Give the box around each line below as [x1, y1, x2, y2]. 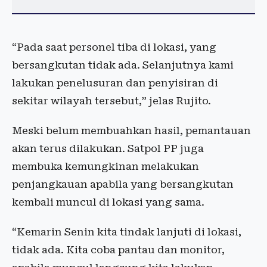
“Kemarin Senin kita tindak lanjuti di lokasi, [12, 226, 241, 238]
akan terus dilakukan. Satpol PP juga [12, 142, 204, 154]
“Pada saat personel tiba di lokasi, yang [12, 41, 216, 53]
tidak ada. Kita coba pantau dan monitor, [12, 244, 225, 256]
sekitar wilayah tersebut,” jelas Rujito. [12, 95, 211, 107]
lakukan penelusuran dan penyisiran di [12, 77, 218, 89]
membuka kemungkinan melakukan [12, 160, 199, 172]
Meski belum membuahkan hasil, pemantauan [12, 125, 251, 136]
